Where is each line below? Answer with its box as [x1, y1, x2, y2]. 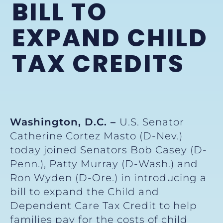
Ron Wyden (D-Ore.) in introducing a [10, 172, 207, 184]
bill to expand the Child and [10, 186, 159, 198]
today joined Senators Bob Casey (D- [10, 144, 207, 156]
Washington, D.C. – [10, 116, 119, 128]
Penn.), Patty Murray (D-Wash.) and [10, 158, 198, 170]
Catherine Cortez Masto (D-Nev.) [10, 130, 183, 142]
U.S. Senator [119, 116, 184, 128]
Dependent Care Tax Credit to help [10, 200, 197, 212]
